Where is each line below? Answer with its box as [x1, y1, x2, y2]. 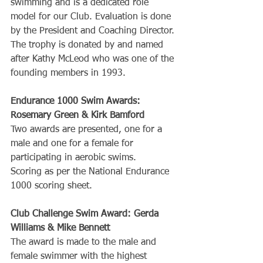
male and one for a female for [11, 139, 136, 149]
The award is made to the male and [11, 238, 159, 247]
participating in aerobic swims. [11, 153, 136, 163]
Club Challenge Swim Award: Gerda [11, 210, 161, 219]
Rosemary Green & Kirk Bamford [11, 111, 144, 120]
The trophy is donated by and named [11, 41, 166, 50]
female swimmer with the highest [11, 252, 150, 261]
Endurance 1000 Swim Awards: [11, 97, 143, 106]
